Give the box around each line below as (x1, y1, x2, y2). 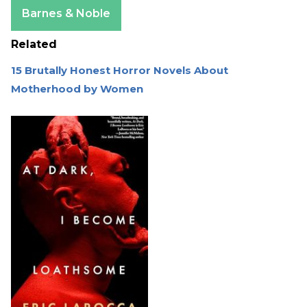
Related (11, 38, 57, 51)
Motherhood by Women (11, 82, 143, 96)
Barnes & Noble (22, 7, 110, 21)
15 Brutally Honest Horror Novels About (11, 64, 228, 77)
